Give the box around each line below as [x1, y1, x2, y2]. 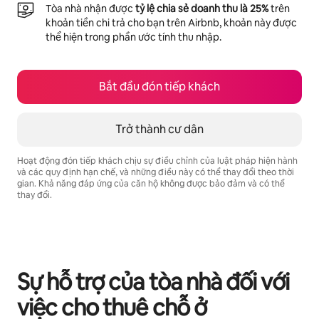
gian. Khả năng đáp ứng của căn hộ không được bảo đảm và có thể [17, 177, 285, 189]
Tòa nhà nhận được [46, 1, 135, 15]
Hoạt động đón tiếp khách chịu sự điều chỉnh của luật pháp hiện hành [17, 155, 298, 167]
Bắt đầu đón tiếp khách [99, 78, 220, 94]
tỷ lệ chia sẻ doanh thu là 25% [135, 1, 268, 15]
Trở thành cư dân [115, 121, 204, 137]
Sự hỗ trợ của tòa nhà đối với [17, 266, 290, 296]
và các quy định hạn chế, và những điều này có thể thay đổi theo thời [17, 166, 294, 178]
